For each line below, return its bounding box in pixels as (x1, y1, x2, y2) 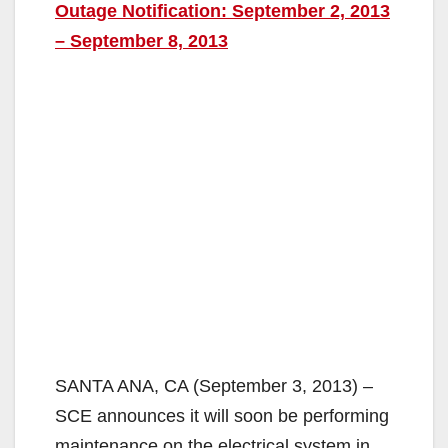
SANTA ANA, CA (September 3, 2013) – (55, 375, 373, 396)
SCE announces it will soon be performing (55, 405, 389, 426)
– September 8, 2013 (55, 30, 228, 51)
